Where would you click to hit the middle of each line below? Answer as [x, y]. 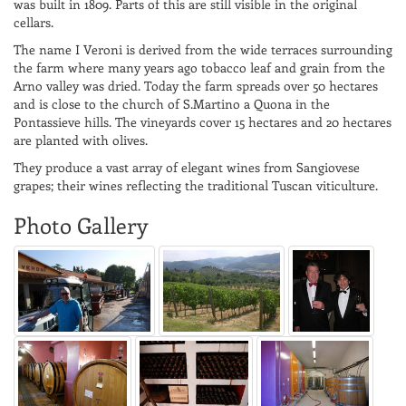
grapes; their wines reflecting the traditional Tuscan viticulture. [196, 186]
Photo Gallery [81, 225]
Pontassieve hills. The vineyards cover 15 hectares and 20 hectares [203, 122]
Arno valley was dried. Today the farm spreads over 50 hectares [196, 86]
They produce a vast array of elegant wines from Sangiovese [187, 168]
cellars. [34, 23]
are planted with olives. [81, 140]
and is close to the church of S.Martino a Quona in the [172, 104]
